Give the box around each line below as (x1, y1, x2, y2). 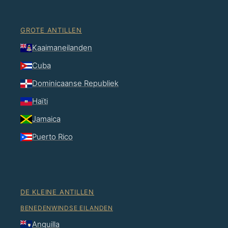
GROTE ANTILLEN (20, 26, 82, 35)
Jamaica (32, 114, 61, 124)
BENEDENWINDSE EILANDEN (20, 204, 113, 212)
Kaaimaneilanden (32, 43, 92, 53)
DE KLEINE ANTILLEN (20, 188, 95, 196)
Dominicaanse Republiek (32, 78, 119, 89)
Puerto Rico (32, 132, 73, 142)
